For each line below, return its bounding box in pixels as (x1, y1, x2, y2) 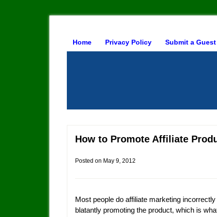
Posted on (75, 157, 103, 164)
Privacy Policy (105, 38, 152, 46)
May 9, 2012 (103, 157, 136, 164)
